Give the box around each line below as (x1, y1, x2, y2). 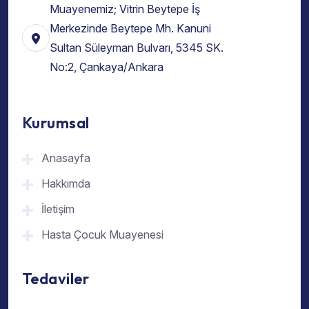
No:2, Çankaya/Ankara (50, 60, 163, 74)
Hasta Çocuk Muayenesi (41, 227, 163, 241)
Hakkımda (41, 176, 90, 190)
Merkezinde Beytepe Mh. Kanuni (50, 21, 211, 36)
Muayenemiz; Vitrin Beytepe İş (50, 2, 200, 17)
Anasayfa (41, 150, 90, 165)
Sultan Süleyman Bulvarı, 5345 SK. (50, 41, 223, 55)
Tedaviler (22, 269, 89, 289)
